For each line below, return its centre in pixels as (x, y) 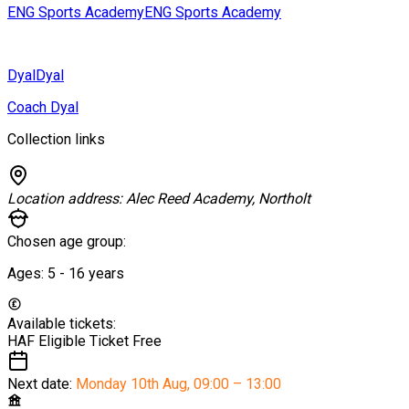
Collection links (56, 139)
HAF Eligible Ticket (70, 341)
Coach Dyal (43, 107)
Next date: (42, 383)
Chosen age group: (67, 241)
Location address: (67, 198)
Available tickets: (62, 323)
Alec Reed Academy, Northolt (218, 198)
